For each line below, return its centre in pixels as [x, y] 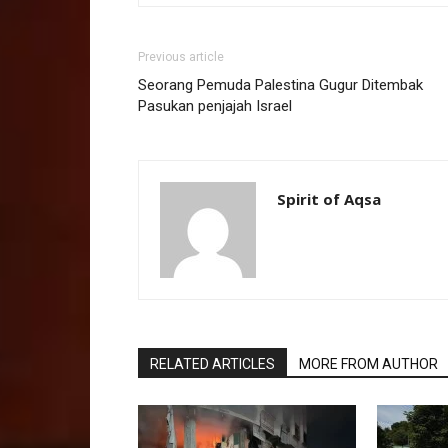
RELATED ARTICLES [212, 364]
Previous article [181, 57]
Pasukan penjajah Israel [215, 106]
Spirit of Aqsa [329, 199]
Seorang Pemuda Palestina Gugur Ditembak [280, 85]
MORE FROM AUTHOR [368, 364]
